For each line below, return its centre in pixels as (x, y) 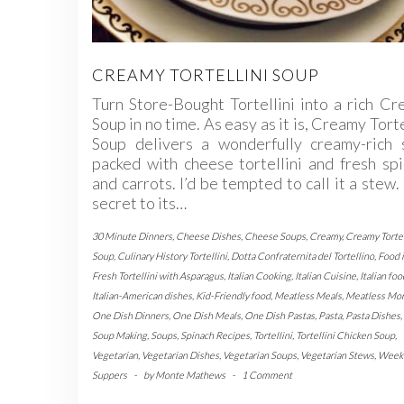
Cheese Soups (275, 235)
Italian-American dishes (142, 295)
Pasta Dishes (373, 315)
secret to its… (139, 202)
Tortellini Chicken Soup (345, 335)
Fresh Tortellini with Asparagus (158, 275)
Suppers (110, 374)
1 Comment (267, 374)
